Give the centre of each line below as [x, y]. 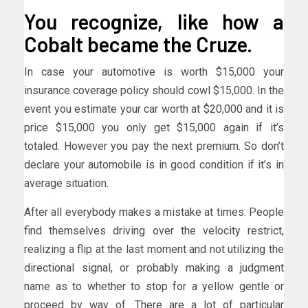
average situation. [66, 183]
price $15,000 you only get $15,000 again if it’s [154, 127]
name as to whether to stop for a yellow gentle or [154, 286]
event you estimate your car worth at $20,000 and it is [154, 109]
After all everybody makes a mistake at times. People [154, 212]
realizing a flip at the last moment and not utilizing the [154, 249]
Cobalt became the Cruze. [138, 44]
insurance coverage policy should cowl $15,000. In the [154, 90]
